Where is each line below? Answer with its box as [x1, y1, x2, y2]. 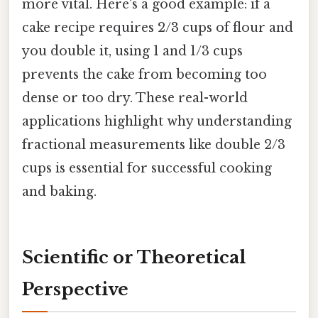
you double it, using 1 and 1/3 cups [22, 43, 243, 60]
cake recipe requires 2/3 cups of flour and [22, 20, 293, 36]
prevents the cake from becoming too [22, 67, 267, 83]
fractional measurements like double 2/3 [22, 137, 285, 153]
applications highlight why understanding [22, 114, 292, 130]
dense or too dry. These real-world [22, 90, 248, 106]
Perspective [22, 278, 128, 300]
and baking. [22, 184, 97, 200]
